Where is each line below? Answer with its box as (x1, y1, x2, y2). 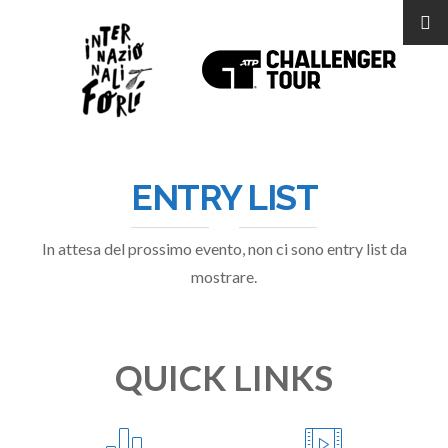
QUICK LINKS (115, 356, 333, 398)
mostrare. (191, 267, 257, 286)
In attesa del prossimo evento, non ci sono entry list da (41, 239, 407, 258)
